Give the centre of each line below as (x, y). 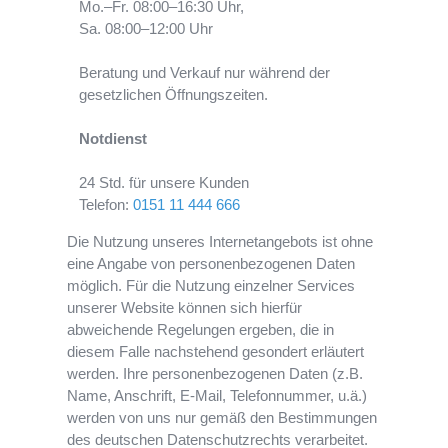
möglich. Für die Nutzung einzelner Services (211, 286)
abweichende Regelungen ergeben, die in (201, 330)
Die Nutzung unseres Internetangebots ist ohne (220, 242)
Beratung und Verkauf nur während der (204, 73)
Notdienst (113, 139)
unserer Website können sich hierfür (185, 308)
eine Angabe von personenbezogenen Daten (211, 264)
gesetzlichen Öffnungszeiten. (173, 95)
